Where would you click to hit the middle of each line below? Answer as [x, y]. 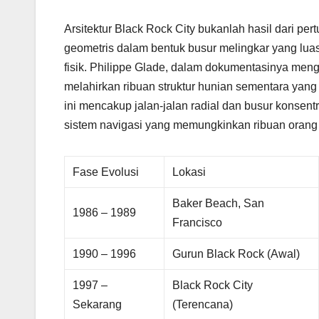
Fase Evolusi [106, 172]
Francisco [198, 223]
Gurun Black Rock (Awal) [236, 254]
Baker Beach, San [219, 204]
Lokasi [189, 172]
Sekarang [98, 305]
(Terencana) [203, 305]
